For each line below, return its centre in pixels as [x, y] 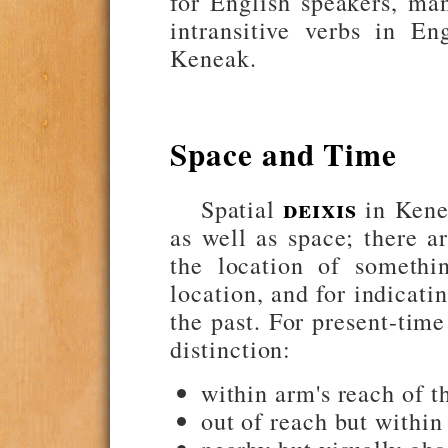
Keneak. [213, 57]
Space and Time [284, 154]
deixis [320, 209]
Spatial [242, 209]
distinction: [231, 349]
